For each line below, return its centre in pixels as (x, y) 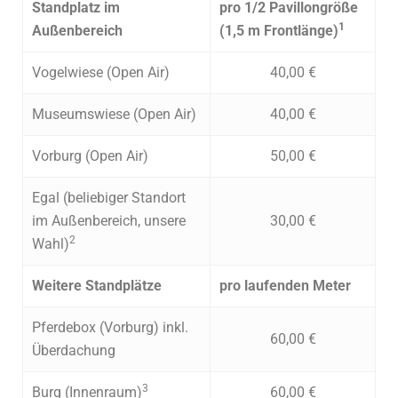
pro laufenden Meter (285, 286)
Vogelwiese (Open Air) (101, 73)
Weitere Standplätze (97, 286)
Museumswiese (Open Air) (114, 115)
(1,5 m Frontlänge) (279, 31)
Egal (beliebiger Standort (109, 198)
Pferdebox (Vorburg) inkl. (110, 328)
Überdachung (74, 351)
